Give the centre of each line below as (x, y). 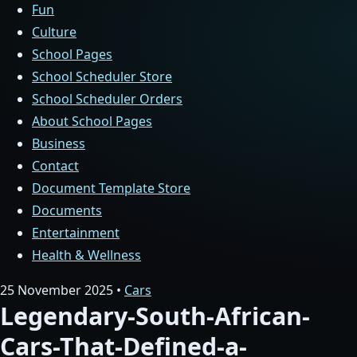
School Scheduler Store (102, 76)
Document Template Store (111, 188)
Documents (67, 210)
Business (59, 143)
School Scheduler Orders (107, 99)
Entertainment (76, 233)
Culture (54, 32)
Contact (55, 166)
